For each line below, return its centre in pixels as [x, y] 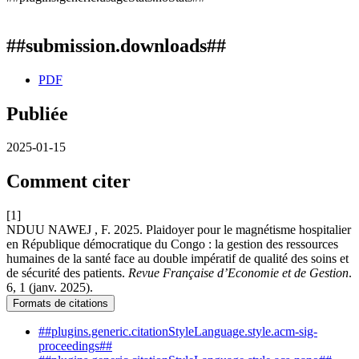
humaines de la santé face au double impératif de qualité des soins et [177, 259]
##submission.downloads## [116, 45]
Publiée [37, 113]
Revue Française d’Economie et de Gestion [238, 273]
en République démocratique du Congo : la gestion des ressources [172, 244]
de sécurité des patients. [67, 273]
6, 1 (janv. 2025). [50, 288]
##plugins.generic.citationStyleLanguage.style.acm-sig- [178, 332]
